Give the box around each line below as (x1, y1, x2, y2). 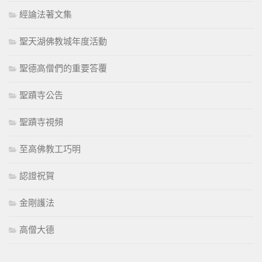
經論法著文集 (19, 9, 72, 20)
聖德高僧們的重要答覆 (19, 63, 107, 74)
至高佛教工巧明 (19, 143, 81, 154)
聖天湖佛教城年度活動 (19, 36, 107, 47)
